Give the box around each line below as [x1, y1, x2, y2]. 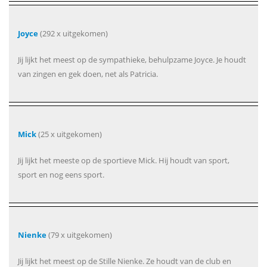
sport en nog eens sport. [18, 169, 104, 181]
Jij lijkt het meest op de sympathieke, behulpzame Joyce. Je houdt [18, 54, 246, 66]
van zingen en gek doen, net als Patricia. [18, 69, 158, 80]
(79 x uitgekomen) [46, 229, 112, 241]
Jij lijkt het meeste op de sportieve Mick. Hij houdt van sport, [18, 155, 229, 166]
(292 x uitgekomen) [38, 28, 108, 39]
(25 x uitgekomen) [36, 129, 102, 140]
